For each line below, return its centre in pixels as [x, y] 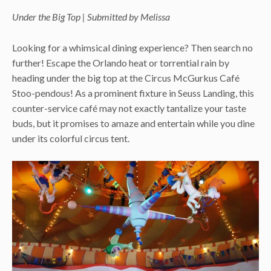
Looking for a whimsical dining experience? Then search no [132, 47]
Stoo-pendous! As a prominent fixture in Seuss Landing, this [133, 93]
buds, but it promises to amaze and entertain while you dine [133, 123]
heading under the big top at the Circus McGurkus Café [126, 77]
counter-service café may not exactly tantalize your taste [129, 108]
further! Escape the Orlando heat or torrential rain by [121, 62]
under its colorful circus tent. [71, 138]
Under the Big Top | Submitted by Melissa [91, 16]
